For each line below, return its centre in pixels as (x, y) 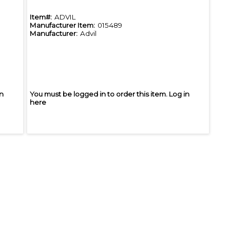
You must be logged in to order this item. (99, 94)
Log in (179, 94)
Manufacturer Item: (62, 25)
